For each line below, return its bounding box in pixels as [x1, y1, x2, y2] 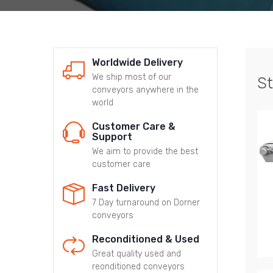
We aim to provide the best [91, 146, 198, 157]
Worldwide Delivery [91, 56, 183, 68]
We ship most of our [91, 71, 171, 82]
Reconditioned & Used [91, 233, 199, 245]
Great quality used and [91, 248, 181, 259]
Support [91, 130, 132, 143]
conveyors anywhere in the [91, 84, 199, 95]
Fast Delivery [91, 182, 155, 194]
